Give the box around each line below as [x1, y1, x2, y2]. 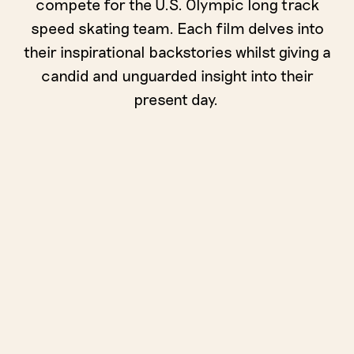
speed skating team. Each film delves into [30, 17, 324, 37]
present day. [133, 88, 221, 108]
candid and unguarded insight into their [40, 65, 314, 85]
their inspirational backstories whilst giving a [23, 41, 331, 61]
